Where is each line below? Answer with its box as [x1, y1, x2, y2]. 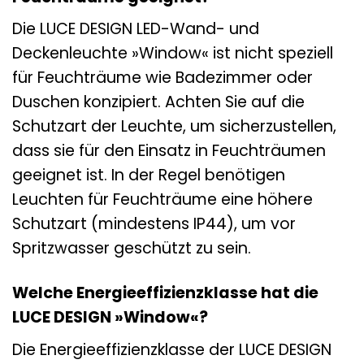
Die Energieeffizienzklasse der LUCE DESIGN [12, 338, 331, 361]
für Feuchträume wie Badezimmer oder [12, 67, 313, 89]
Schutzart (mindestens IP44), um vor [12, 213, 296, 236]
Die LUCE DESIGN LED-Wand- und [12, 18, 259, 41]
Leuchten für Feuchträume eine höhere [12, 188, 313, 211]
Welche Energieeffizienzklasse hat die [12, 282, 318, 305]
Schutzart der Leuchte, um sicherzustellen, [12, 115, 336, 138]
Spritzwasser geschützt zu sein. [12, 237, 251, 260]
